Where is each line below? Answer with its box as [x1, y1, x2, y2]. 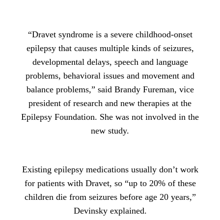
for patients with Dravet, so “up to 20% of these [24, 178, 196, 188]
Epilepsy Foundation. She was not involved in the [21, 111, 199, 122]
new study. [91, 125, 129, 136]
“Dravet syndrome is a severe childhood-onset [27, 29, 192, 39]
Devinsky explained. [73, 205, 147, 216]
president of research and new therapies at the [28, 98, 192, 108]
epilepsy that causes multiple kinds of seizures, [26, 43, 194, 53]
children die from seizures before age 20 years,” [24, 192, 196, 202]
